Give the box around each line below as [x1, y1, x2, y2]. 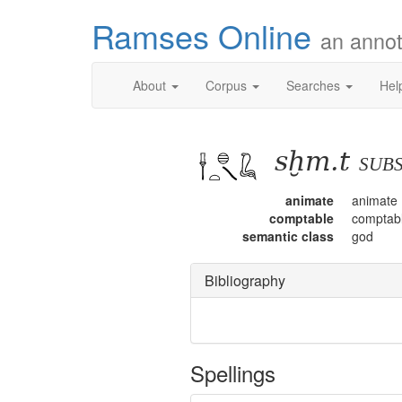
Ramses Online [92, 13, 320, 58]
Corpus [205, 76, 250, 94]
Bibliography [205, 269, 285, 291]
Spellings [190, 356, 275, 389]
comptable [269, 208, 334, 227]
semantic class [242, 226, 334, 245]
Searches [286, 76, 344, 94]
